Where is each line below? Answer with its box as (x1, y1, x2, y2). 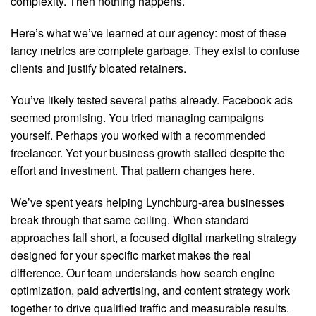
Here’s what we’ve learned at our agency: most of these (11, 25, 286, 41)
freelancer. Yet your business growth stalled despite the (11, 145, 285, 161)
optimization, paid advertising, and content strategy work (11, 282, 290, 298)
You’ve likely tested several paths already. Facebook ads (11, 92, 293, 108)
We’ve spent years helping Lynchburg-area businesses (11, 194, 284, 210)
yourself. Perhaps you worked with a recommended (11, 127, 266, 143)
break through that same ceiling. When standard (11, 212, 249, 228)
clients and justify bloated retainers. (11, 60, 186, 76)
